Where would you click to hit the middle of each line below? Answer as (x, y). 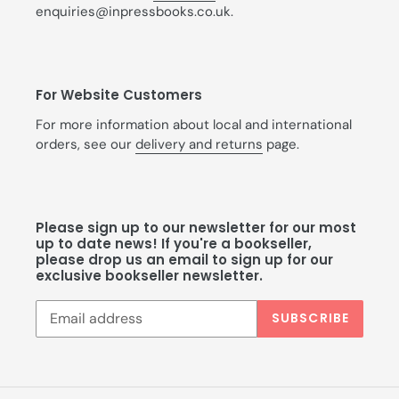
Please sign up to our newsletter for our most (196, 228)
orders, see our (85, 144)
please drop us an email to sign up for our (184, 260)
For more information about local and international (194, 124)
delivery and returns (199, 144)
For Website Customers (119, 95)
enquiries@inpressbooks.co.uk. (134, 11)
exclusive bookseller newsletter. (149, 276)
